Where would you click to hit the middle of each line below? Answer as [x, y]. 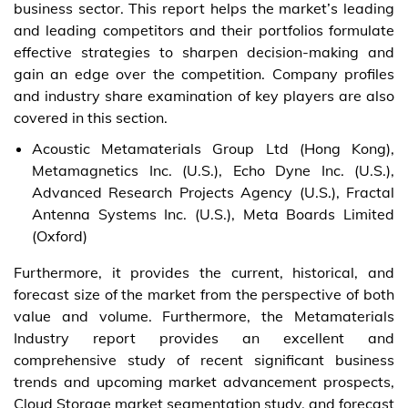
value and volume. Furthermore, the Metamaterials [204, 316]
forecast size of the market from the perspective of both [204, 294]
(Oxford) [60, 235]
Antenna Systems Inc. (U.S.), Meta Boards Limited [213, 214]
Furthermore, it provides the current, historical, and [204, 272]
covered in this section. [91, 117]
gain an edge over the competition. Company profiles [204, 73]
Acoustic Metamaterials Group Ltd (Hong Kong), [213, 148]
